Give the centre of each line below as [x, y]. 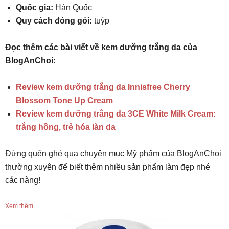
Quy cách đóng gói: [54, 20]
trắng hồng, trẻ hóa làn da [66, 127]
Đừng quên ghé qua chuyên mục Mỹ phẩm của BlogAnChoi [113, 153]
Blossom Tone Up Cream [64, 100]
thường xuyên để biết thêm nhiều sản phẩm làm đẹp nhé [108, 167]
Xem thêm [19, 206]
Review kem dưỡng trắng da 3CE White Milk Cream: [116, 113]
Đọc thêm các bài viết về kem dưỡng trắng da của [101, 47]
